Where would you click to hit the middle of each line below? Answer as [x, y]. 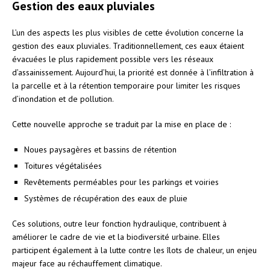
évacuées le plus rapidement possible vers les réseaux [113, 59]
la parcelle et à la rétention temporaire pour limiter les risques [126, 85]
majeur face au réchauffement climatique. [87, 263]
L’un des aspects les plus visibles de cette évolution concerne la [128, 32]
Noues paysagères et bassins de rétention [100, 149]
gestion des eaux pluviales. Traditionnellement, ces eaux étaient [128, 46]
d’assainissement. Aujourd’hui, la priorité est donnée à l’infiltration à [133, 72]
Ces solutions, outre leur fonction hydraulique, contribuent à [119, 223]
